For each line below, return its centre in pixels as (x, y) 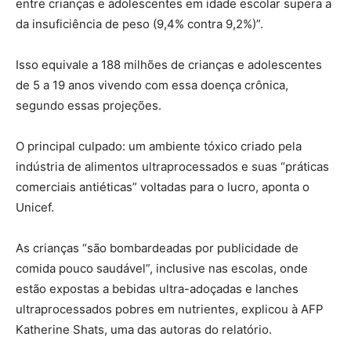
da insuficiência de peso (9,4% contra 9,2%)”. (139, 24)
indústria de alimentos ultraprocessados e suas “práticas (172, 166)
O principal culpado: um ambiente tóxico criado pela (159, 146)
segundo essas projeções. (89, 105)
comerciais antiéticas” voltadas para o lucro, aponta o (163, 186)
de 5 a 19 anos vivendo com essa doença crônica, (152, 85)
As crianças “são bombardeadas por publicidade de (157, 248)
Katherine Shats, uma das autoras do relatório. (144, 329)
